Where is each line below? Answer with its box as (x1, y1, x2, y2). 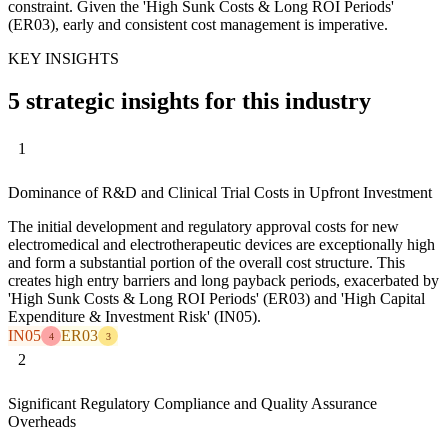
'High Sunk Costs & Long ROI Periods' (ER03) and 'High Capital (8, 290, 425, 308)
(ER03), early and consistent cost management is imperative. (8, 15, 388, 33)
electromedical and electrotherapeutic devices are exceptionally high (8, 236, 435, 254)
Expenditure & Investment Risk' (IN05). (8, 308, 261, 326)
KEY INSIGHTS (8, 49, 119, 67)
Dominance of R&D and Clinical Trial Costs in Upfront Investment (8, 184, 432, 202)
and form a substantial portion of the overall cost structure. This (8, 254, 405, 272)
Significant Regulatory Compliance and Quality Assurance (8, 395, 377, 413)
